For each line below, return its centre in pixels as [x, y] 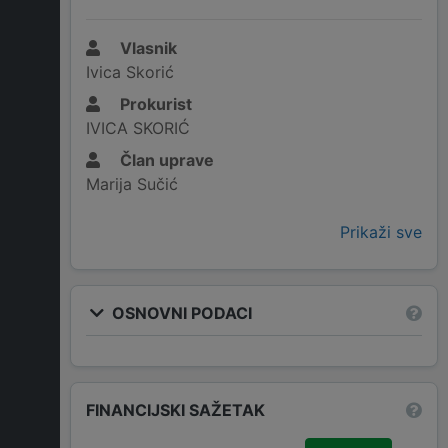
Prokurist [154, 104]
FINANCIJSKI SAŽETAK [175, 409]
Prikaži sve [381, 232]
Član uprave [165, 160]
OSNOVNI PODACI [180, 312]
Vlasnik [146, 48]
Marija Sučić [132, 184]
